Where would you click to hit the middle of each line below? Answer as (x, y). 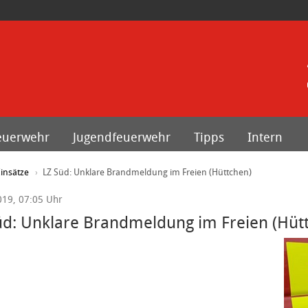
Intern (265, 137)
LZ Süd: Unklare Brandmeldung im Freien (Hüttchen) (147, 172)
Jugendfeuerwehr (122, 137)
